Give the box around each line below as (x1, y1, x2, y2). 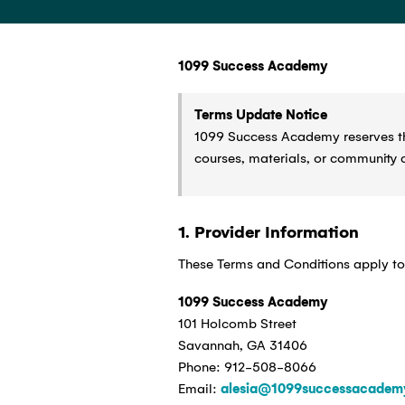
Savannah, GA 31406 (177, 337, 307, 354)
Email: (177, 381, 221, 398)
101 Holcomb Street (177, 316, 297, 333)
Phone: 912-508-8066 (177, 359, 316, 376)
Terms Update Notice (193, 107, 327, 124)
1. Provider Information (177, 222, 359, 243)
